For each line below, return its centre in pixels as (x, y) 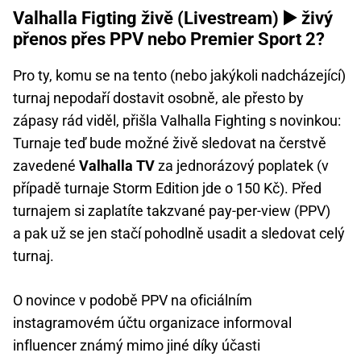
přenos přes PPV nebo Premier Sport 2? (169, 39)
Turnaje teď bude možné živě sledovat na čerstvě (170, 143)
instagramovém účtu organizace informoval (152, 322)
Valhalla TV (117, 165)
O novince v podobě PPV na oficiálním (133, 300)
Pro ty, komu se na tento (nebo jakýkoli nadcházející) (179, 75)
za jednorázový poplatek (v (242, 165)
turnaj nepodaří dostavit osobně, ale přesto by (158, 98)
